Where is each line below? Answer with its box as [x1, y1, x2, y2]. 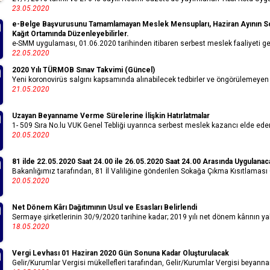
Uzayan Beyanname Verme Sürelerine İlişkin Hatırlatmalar [12, 111, 210, 120]
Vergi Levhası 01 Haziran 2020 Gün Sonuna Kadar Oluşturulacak [12, 248, 229, 257]
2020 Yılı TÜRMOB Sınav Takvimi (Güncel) [12, 65, 155, 74]
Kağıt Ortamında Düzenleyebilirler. [12, 29, 129, 38]
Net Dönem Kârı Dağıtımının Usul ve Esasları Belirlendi [12, 202, 197, 212]
